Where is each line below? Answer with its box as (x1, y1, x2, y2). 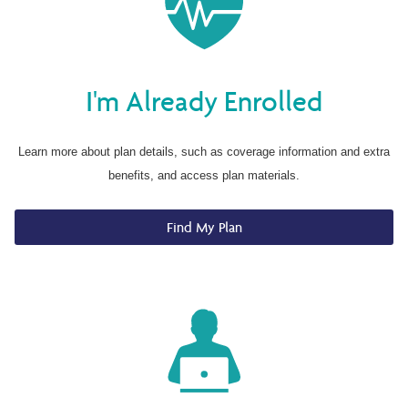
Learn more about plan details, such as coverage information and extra (18, 145, 390, 159)
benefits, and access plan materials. (108, 168, 300, 183)
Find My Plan (166, 218, 242, 236)
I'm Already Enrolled (86, 84, 322, 119)
